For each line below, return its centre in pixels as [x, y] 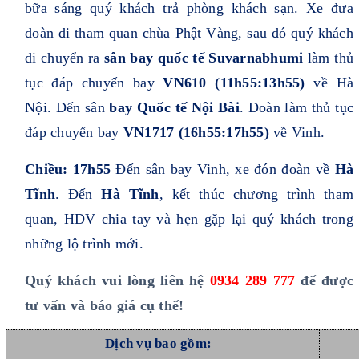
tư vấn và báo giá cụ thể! [105, 306]
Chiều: [46, 169]
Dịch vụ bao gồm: [158, 344]
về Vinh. [296, 133]
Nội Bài [215, 108]
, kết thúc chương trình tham [256, 194]
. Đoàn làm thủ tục [296, 108]
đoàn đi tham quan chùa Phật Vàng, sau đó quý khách [189, 33]
